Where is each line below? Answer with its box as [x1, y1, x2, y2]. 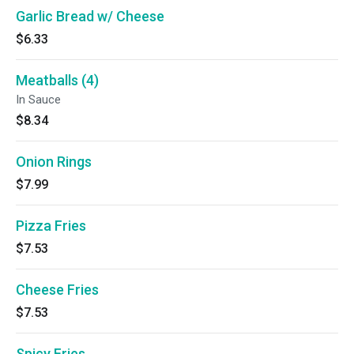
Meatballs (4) [16, 72, 99, 88]
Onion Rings [16, 153, 92, 170]
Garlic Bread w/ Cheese [16, 8, 164, 24]
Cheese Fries [16, 281, 99, 298]
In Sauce [16, 92, 61, 107]
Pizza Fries [16, 217, 86, 234]
